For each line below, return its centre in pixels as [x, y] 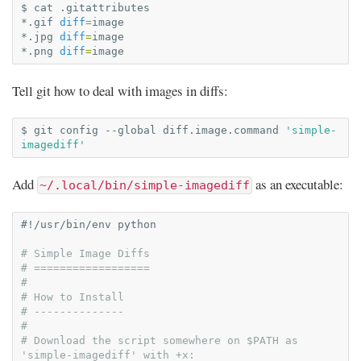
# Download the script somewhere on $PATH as [160, 340]
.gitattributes [105, 8]
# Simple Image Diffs [85, 253]
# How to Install [73, 297]
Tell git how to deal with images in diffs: [120, 91]
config [79, 130]
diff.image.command [221, 130]
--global [131, 130]
